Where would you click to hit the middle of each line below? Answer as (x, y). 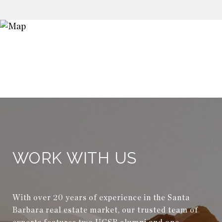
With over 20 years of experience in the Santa (101, 197)
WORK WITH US (75, 158)
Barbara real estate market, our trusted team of (105, 210)
